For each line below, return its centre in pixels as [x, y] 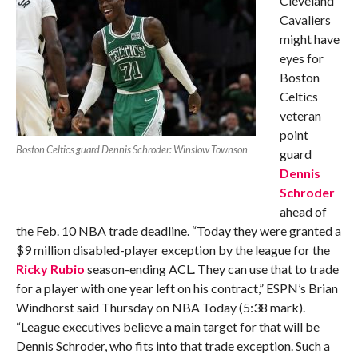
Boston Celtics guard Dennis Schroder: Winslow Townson [131, 149]
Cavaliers [305, 20]
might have [309, 39]
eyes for [301, 58]
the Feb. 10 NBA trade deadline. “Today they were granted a [178, 231]
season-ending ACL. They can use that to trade [211, 269]
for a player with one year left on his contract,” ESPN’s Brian [177, 288]
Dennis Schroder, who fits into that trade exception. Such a [173, 346]
